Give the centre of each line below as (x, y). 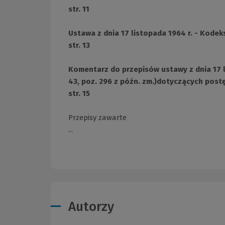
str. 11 (79, 9)
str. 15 (79, 94)
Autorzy (91, 207)
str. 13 (79, 45)
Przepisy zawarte (97, 118)
